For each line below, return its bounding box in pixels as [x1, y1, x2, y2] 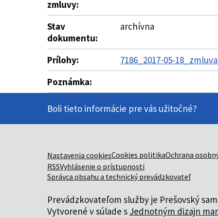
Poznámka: [47, 76, 92, 88]
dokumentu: [47, 32, 98, 44]
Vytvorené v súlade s [47, 205, 129, 217]
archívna [120, 20, 154, 32]
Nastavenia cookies [47, 150, 111, 160]
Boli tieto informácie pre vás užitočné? [47, 103, 197, 114]
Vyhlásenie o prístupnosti [60, 162, 145, 171]
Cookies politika [111, 150, 165, 160]
